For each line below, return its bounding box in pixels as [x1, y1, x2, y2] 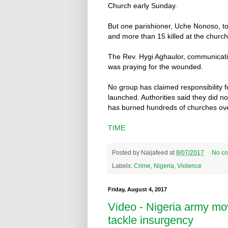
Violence [177, 162, 202, 169]
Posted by [112, 149, 141, 156]
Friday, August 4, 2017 [108, 186, 167, 192]
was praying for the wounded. [108, 62, 203, 71]
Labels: [112, 162, 134, 169]
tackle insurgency [108, 214, 193, 227]
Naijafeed [141, 149, 168, 156]
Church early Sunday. [108, 1, 177, 10]
